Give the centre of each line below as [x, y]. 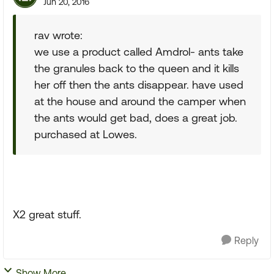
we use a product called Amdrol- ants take [139, 52]
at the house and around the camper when [140, 101]
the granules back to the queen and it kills [137, 68]
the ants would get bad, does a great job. [136, 118]
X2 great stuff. [47, 214]
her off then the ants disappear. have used [139, 85]
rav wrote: [58, 35]
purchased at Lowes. [86, 134]
